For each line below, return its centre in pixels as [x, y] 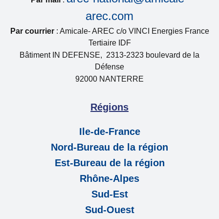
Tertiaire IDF [109, 43]
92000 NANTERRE [109, 79]
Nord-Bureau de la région [109, 147]
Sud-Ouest [109, 210]
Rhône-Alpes [109, 178]
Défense [109, 67]
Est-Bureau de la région [109, 163]
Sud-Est [109, 194]
